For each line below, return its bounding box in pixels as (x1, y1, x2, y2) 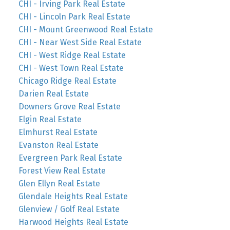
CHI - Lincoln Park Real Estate (18, 12, 130, 22)
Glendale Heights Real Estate (18, 191, 128, 202)
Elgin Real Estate (18, 114, 82, 125)
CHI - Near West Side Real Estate (18, 37, 142, 48)
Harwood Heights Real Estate (18, 217, 128, 227)
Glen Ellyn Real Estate (18, 179, 100, 189)
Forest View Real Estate (18, 166, 106, 176)
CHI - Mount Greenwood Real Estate (18, 25, 153, 35)
